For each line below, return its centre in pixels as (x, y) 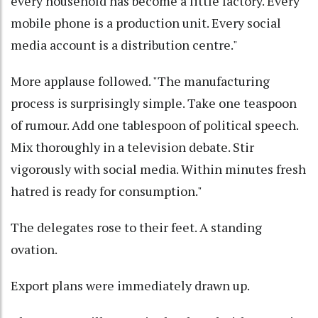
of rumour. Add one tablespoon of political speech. (154, 125)
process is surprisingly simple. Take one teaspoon (154, 103)
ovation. (34, 250)
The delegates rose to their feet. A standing (136, 227)
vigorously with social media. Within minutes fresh (158, 169)
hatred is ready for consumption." (106, 191)
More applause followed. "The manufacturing (140, 81)
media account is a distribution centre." (124, 45)
